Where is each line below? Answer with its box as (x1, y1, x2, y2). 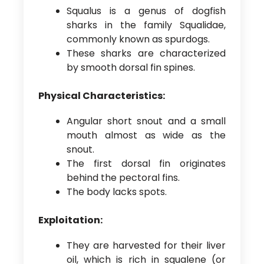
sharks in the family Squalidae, (66, 18, 226, 32)
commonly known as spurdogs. (66, 32, 210, 46)
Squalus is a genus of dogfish (66, 4, 226, 18)
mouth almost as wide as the (66, 128, 226, 143)
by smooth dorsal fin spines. (66, 60, 195, 74)
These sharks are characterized (66, 46, 226, 60)
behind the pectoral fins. (66, 171, 180, 185)
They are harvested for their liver (66, 239, 226, 253)
